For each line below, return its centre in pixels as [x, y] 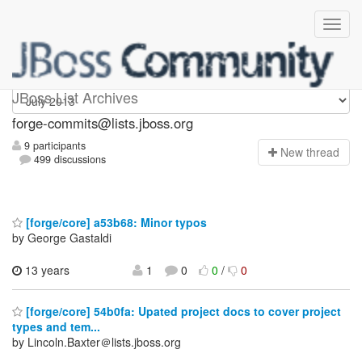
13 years [46, 269]
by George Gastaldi [62, 237]
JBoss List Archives [75, 97]
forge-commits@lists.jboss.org [103, 123]
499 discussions [69, 160]
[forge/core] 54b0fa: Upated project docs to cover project [182, 311]
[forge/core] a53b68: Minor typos [115, 222]
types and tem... [56, 327]
